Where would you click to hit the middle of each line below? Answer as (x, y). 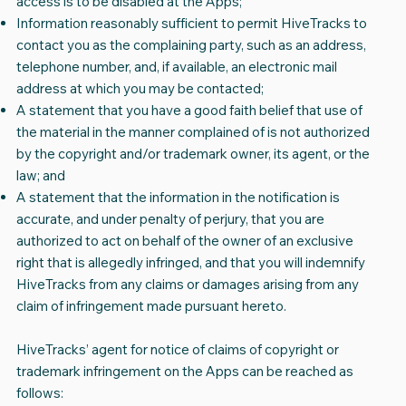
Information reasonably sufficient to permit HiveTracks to (191, 24)
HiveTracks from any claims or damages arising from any (187, 285)
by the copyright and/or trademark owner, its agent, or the (193, 154)
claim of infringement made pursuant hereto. (151, 306)
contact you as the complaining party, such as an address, (191, 45)
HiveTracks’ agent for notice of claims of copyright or (177, 350)
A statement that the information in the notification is (178, 198)
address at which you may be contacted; (140, 89)
